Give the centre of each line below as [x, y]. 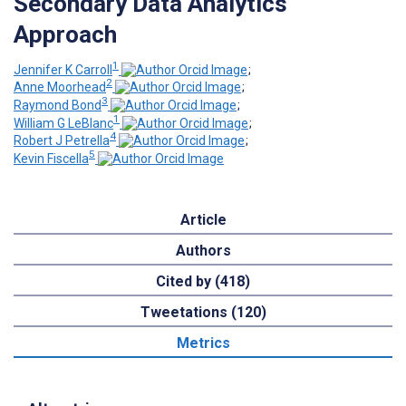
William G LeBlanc [63, 123]
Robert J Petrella [62, 141]
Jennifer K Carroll [63, 69]
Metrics [203, 343]
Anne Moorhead [60, 87]
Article [203, 219]
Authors [203, 250]
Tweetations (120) [203, 312]
